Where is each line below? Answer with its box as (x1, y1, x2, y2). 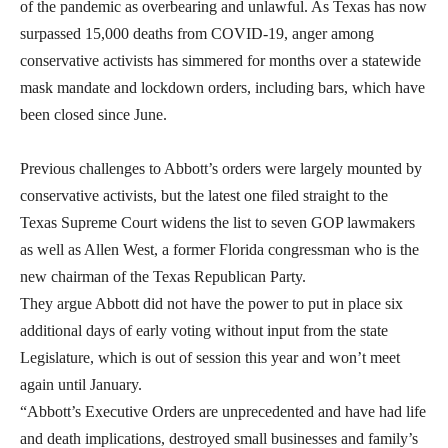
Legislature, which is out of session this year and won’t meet (20, 348, 400, 366)
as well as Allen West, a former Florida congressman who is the (20, 240, 419, 258)
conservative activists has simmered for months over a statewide (20, 51, 421, 69)
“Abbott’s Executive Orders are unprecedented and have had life (20, 402, 426, 420)
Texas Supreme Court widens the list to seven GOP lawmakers (20, 213, 415, 231)
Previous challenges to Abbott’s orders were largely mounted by (20, 159, 422, 177)
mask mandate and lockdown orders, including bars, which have (20, 78, 425, 96)
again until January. (20, 375, 142, 393)
